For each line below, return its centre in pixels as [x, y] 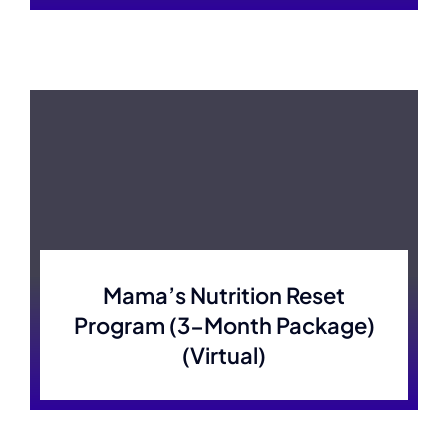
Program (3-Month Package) [224, 325]
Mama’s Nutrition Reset [224, 295]
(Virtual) [224, 355]
